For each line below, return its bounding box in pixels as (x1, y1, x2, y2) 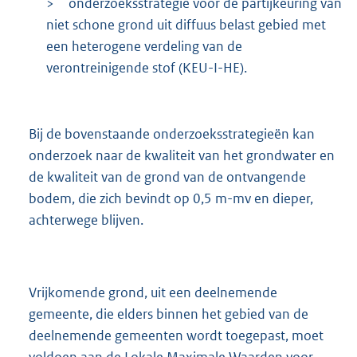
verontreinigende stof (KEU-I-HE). (45, 58, 247, 76)
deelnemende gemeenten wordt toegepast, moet (29, 326, 324, 344)
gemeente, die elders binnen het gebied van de (29, 304, 308, 323)
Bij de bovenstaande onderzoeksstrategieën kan (29, 125, 315, 143)
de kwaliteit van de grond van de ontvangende (29, 168, 306, 186)
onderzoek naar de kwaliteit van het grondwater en (29, 147, 335, 165)
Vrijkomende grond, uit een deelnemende (29, 283, 277, 301)
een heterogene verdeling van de (45, 37, 242, 55)
